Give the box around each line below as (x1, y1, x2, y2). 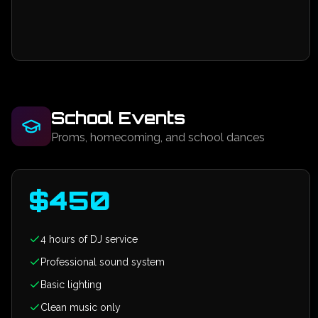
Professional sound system (40, 256, 165, 268)
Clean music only (40, 302, 121, 313)
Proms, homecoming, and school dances (51, 131, 265, 144)
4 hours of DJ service (40, 234, 138, 245)
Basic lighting (40, 279, 102, 290)
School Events (51, 107, 185, 128)
